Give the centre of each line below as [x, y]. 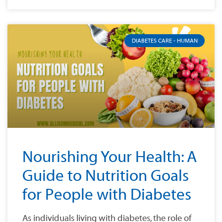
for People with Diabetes [107, 195]
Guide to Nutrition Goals [106, 176]
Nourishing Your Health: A [110, 157]
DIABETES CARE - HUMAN [165, 41]
